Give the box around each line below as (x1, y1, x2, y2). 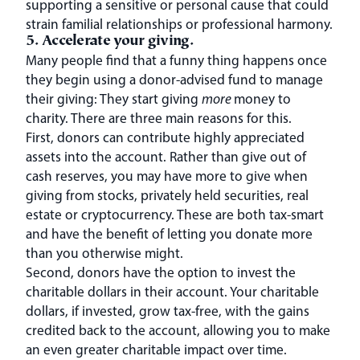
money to (234, 89, 291, 107)
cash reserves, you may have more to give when (26, 166, 308, 184)
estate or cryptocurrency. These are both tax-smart (26, 205, 324, 223)
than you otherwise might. (26, 243, 183, 261)
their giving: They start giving (26, 89, 202, 107)
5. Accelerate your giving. (26, 34, 193, 50)
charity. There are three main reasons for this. (26, 108, 292, 126)
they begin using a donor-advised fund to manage (26, 70, 323, 88)
